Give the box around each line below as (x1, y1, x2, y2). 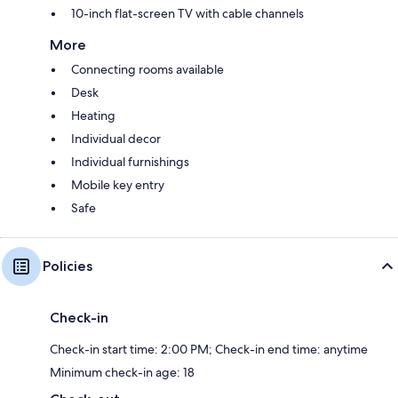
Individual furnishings (71, 154, 189, 171)
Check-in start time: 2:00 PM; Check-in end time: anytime (50, 341, 368, 358)
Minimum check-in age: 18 (50, 364, 195, 381)
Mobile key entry (71, 177, 164, 194)
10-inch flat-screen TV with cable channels (71, 5, 304, 22)
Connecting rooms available (71, 61, 224, 78)
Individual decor (71, 131, 161, 147)
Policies (43, 258, 92, 275)
